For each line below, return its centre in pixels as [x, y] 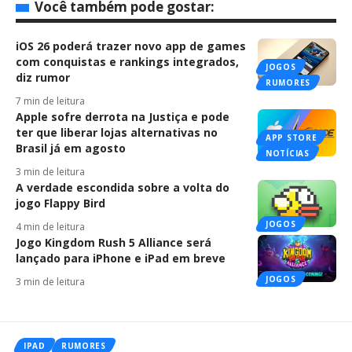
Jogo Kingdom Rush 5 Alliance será [114, 243]
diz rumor [43, 78]
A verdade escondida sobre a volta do [123, 188]
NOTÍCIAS [288, 154]
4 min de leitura [50, 227]
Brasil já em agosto [71, 148]
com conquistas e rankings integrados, [127, 62]
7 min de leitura [50, 101]
